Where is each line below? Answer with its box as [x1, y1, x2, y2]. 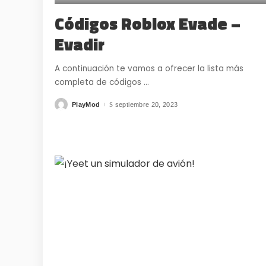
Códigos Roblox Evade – [55, 11, 240, 37]
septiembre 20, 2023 [115, 100, 178, 108]
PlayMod [72, 100, 100, 108]
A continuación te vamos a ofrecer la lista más [55, 63, 243, 75]
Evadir [55, 31, 104, 58]
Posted [54, 103, 78, 110]
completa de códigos [55, 77, 144, 88]
